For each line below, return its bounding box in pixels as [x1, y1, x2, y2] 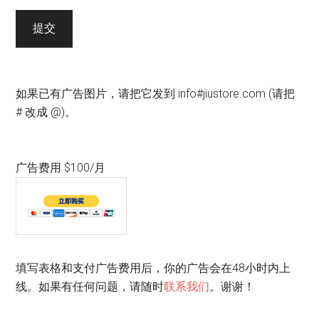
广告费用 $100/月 [16, 160, 106, 174]
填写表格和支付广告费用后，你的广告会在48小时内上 [16, 261, 291, 275]
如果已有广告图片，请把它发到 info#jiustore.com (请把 [16, 86, 296, 100]
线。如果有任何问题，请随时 [16, 279, 164, 293]
